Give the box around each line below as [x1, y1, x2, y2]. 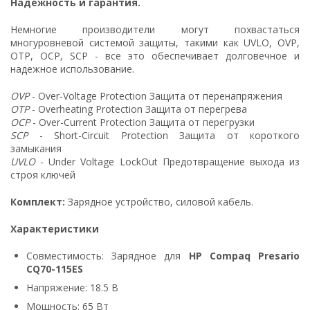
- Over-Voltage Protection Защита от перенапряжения [29, 89, 282, 102]
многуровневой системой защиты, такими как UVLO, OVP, [10, 35, 300, 49]
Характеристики [10, 221, 99, 235]
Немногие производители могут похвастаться [10, 22, 300, 36]
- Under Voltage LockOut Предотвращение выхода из [35, 154, 300, 168]
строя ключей [10, 167, 75, 181]
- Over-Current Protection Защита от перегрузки [30, 115, 255, 129]
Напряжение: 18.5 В [26, 280, 118, 294]
